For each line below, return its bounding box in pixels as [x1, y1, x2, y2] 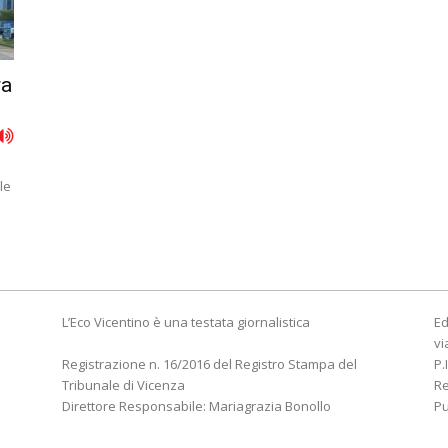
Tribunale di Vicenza [62, 376, 185, 394]
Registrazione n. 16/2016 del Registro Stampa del [62, 355, 357, 373]
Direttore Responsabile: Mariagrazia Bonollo [62, 397, 331, 415]
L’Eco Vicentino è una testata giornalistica [62, 313, 310, 331]
